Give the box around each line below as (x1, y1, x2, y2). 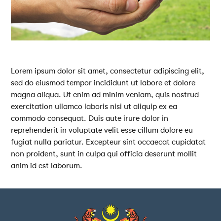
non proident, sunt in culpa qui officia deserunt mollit (11, 149, 197, 158)
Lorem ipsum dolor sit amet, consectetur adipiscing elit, (11, 66, 205, 75)
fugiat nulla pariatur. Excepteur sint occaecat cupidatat (11, 137, 206, 147)
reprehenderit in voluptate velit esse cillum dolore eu (11, 125, 193, 135)
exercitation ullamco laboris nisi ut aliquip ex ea (11, 102, 178, 111)
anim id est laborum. (11, 161, 83, 170)
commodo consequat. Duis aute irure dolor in (11, 113, 169, 123)
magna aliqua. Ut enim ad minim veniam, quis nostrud (11, 90, 199, 99)
